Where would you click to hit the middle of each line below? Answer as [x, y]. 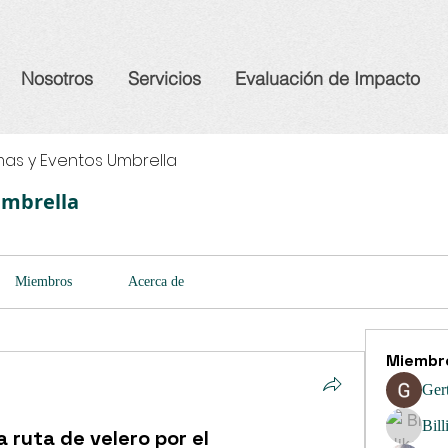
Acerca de [156, 281]
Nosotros [57, 78]
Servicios [164, 78]
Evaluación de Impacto [327, 78]
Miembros [43, 281]
